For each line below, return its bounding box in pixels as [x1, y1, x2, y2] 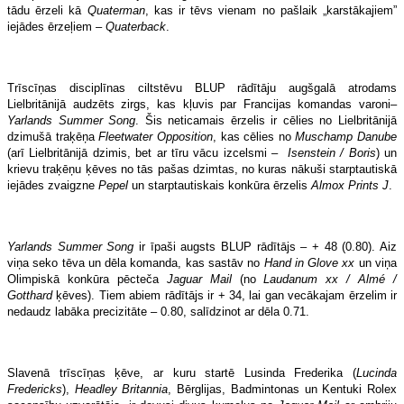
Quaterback [106, 19, 166, 33]
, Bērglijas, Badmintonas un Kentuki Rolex [168, 381, 398, 396]
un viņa [354, 255, 398, 270]
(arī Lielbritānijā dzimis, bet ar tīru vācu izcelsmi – [7, 145, 288, 160]
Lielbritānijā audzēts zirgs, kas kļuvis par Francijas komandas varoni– [7, 96, 397, 111]
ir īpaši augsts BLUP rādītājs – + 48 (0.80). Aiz [133, 239, 398, 253]
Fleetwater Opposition [98, 129, 213, 143]
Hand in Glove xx [263, 255, 355, 270]
